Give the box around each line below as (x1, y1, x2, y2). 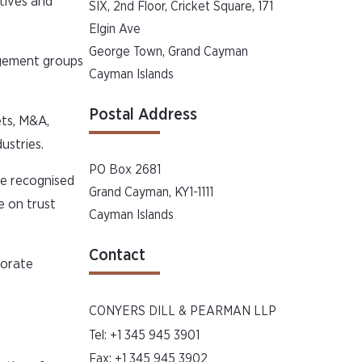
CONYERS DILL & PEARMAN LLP (89, 305, 277, 318)
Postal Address (89, 107, 198, 123)
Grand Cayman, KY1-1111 (89, 186, 214, 199)
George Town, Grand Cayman (89, 45, 249, 58)
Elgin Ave (89, 23, 141, 36)
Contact (89, 247, 146, 263)
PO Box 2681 (89, 163, 162, 176)
